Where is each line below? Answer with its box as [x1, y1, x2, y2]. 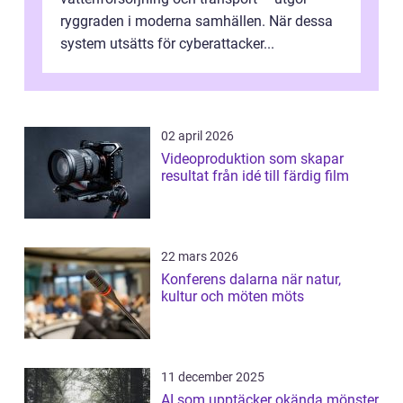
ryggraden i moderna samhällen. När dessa [60, 13, 333, 31]
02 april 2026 [161, 129, 234, 144]
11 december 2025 [161, 370, 264, 385]
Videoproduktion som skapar [161, 150, 344, 168]
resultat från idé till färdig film [212, 167, 349, 185]
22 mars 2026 [161, 249, 238, 264]
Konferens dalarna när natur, [161, 271, 282, 289]
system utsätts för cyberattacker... [60, 35, 274, 53]
